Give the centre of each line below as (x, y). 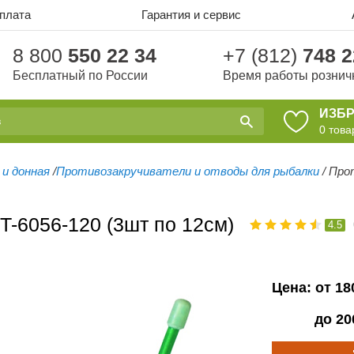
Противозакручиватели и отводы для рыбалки (188, 171)
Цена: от (303, 288)
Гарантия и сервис (191, 15)
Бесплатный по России (80, 75)
